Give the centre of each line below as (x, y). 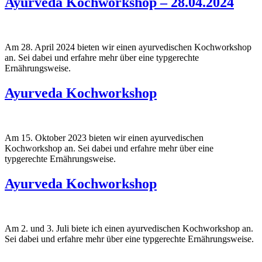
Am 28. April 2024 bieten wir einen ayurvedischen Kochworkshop (128, 47)
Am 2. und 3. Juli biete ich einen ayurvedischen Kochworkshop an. (129, 228)
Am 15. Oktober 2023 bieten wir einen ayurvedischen (104, 137)
